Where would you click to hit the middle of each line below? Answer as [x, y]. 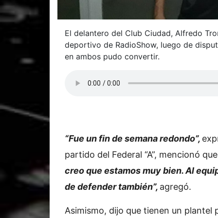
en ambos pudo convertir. [112, 56]
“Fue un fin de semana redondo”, [133, 138]
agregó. [175, 187]
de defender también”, [112, 187]
